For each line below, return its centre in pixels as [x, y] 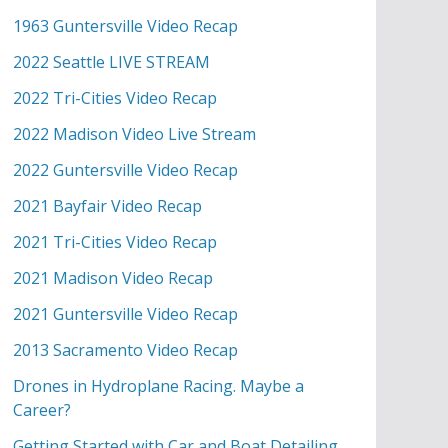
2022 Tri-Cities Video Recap [115, 98]
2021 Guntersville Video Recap [125, 314]
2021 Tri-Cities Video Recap [115, 242]
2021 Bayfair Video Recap [107, 206]
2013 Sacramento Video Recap [125, 350]
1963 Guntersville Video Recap [125, 26]
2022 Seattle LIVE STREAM [111, 62]
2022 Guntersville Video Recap [125, 170]
